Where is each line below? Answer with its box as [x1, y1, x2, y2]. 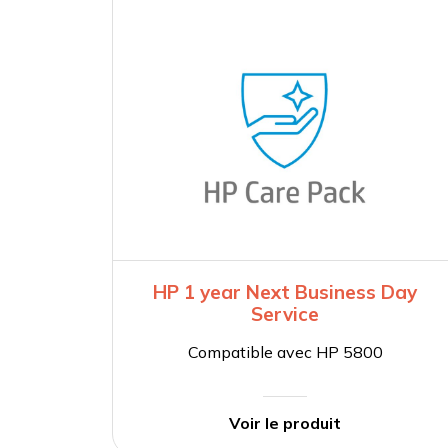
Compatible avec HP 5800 [187, 342, 383, 363]
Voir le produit [229, 413, 342, 434]
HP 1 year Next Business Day [153, 280, 418, 305]
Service [251, 302, 320, 327]
